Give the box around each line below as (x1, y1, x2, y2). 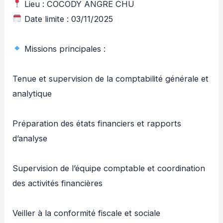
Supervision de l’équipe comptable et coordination (12, 163, 206, 173)
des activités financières (12, 178, 103, 188)
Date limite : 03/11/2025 (21, 13, 113, 24)
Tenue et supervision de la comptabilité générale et (12, 73, 209, 84)
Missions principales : (21, 43, 106, 54)
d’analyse (12, 133, 48, 143)
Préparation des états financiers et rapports (12, 118, 182, 128)
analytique (12, 88, 52, 99)
